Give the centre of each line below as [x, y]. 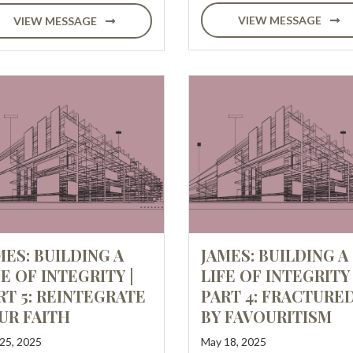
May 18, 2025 [234, 342]
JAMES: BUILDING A [275, 255]
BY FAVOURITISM [266, 316]
